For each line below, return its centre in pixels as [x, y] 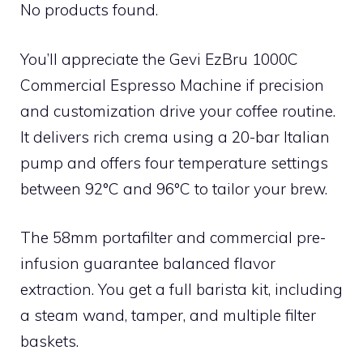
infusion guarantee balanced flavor [148, 263]
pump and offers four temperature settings [174, 162]
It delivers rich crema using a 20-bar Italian [175, 137]
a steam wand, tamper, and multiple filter [168, 315]
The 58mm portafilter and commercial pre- [173, 237]
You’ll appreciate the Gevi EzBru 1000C [159, 59]
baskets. [49, 341]
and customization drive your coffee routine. [178, 111]
